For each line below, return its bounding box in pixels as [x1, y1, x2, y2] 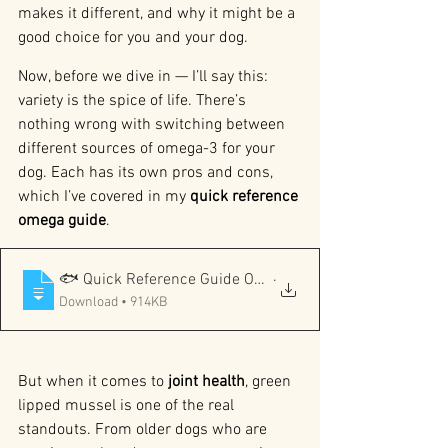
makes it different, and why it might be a [18, 4, 299, 25]
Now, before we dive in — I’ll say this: [18, 67, 272, 88]
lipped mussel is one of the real [18, 396, 238, 417]
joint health [168, 372, 245, 393]
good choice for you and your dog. [18, 28, 248, 49]
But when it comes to [18, 372, 168, 393]
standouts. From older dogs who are [18, 420, 271, 441]
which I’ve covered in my [18, 187, 190, 208]
